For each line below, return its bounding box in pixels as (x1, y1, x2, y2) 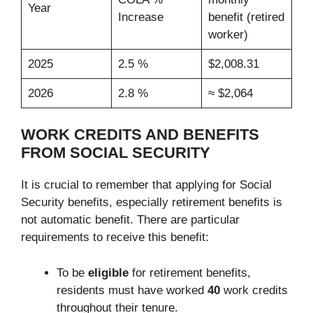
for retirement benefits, (132, 265, 251, 279)
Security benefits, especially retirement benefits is (21, 196, 282, 210)
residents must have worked (57, 283, 208, 297)
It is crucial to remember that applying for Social (21, 178, 272, 192)
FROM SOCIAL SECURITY (21, 144, 210, 162)
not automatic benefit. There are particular (21, 213, 240, 227)
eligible (88, 265, 132, 279)
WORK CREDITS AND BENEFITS (21, 126, 259, 144)
